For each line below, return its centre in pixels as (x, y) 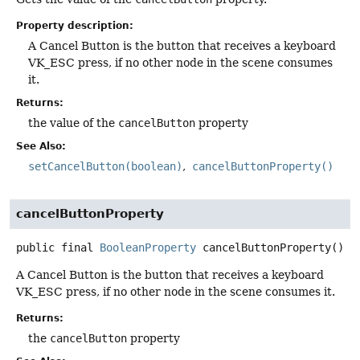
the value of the (73, 123)
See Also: (41, 147)
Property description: (75, 26)
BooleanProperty (148, 247)
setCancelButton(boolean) (105, 167)
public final (55, 247)
